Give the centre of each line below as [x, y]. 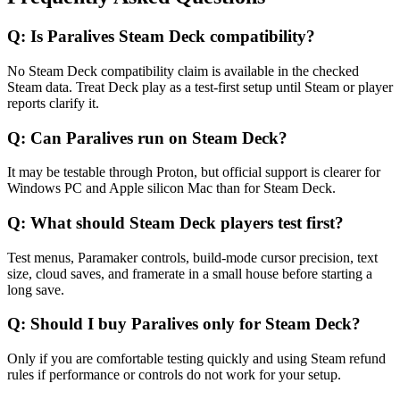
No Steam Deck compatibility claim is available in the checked [183, 71]
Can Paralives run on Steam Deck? [159, 137]
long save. [36, 289]
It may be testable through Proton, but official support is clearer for [194, 172]
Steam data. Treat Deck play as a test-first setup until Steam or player [200, 87]
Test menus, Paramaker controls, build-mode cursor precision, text [192, 257]
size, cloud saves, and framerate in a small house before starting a [190, 273]
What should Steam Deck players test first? [187, 223]
